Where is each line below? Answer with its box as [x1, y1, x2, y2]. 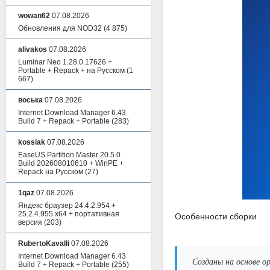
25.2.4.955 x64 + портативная [18, 210, 119, 218]
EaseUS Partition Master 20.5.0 [18, 151, 121, 159]
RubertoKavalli [18, 239, 69, 248]
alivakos [18, 45, 47, 54]
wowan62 [18, 11, 50, 20]
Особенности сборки [175, 212, 257, 221]
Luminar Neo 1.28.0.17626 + [18, 58, 112, 66]
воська [18, 96, 43, 104]
